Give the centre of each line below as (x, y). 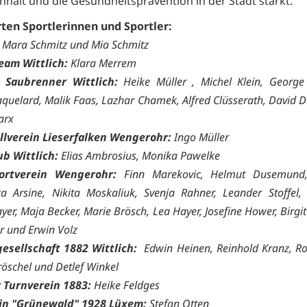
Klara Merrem (102, 63)
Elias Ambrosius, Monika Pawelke (139, 155)
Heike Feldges (125, 285)
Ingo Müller (200, 137)
